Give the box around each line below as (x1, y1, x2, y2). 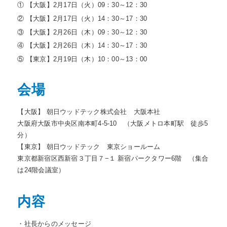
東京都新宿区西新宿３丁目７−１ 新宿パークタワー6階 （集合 (17, 155, 209, 162)
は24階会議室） (17, 166, 65, 174)
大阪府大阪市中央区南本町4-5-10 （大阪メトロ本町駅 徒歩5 (17, 120, 208, 127)
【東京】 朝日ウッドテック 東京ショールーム (17, 143, 161, 150)
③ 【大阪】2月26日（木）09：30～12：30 (17, 28, 147, 36)
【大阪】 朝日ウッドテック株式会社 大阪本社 (17, 108, 161, 116)
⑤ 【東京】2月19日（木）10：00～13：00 (17, 55, 147, 63)
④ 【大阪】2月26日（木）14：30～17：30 (17, 42, 147, 50)
